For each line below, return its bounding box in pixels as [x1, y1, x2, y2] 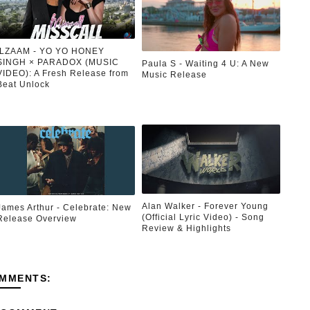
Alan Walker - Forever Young [141, 201, 268, 211]
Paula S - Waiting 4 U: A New [141, 58, 269, 69]
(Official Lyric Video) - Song [141, 212, 264, 222]
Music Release [141, 69, 207, 80]
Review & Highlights [141, 223, 231, 233]
